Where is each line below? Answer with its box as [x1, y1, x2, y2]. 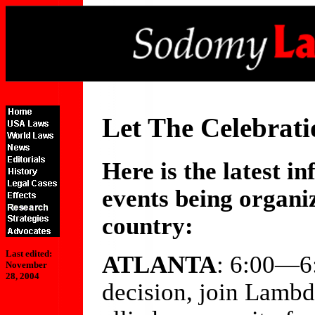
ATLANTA [102, 250, 217, 278]
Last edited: [6, 248, 52, 259]
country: [102, 212, 193, 239]
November [6, 259, 47, 270]
